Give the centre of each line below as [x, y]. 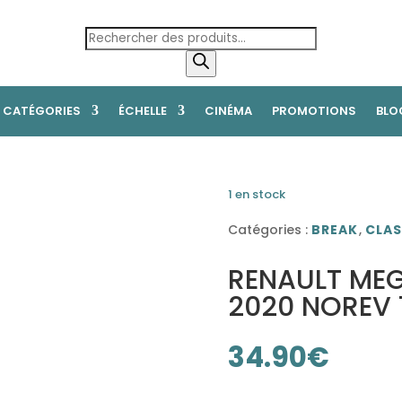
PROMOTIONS [314, 111]
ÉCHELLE [143, 111]
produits [112, 77]
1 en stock [256, 194]
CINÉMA [228, 111]
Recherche [119, 36]
